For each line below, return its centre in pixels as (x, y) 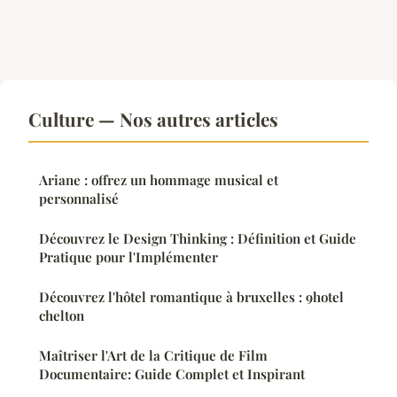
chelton (62, 316)
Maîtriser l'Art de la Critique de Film (153, 356)
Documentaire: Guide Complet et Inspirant (172, 374)
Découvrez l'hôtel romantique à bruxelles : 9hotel (191, 297)
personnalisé (79, 199)
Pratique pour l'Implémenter (128, 257)
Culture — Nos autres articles (153, 119)
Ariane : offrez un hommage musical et (159, 180)
